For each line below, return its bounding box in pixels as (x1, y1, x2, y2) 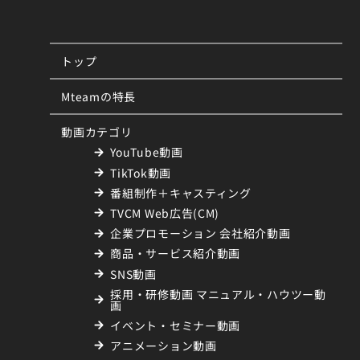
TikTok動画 (110, 164, 171, 181)
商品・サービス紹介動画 (110, 245, 241, 262)
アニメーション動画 (110, 337, 217, 354)
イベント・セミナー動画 (110, 317, 241, 333)
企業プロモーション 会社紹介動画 (110, 225, 291, 242)
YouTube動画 (110, 144, 183, 161)
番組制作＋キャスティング (110, 184, 252, 201)
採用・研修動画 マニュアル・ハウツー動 (110, 285, 326, 302)
